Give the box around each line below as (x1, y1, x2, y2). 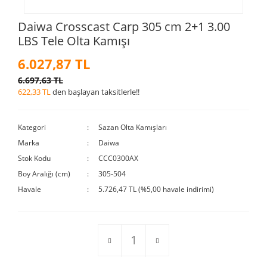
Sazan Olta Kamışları (98, 122, 167, 132)
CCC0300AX (98, 153, 139, 163)
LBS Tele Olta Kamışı (18, 32, 130, 49)
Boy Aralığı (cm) (18, 168, 70, 179)
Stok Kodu (18, 153, 51, 163)
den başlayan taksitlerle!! (51, 86, 139, 97)
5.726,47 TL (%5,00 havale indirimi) (98, 184, 215, 194)
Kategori (18, 122, 46, 132)
